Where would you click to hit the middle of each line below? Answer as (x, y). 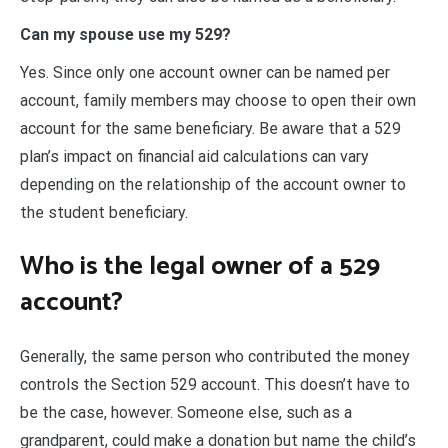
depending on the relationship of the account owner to (213, 185)
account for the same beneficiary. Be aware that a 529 (210, 129)
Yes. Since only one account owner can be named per (205, 73)
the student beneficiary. (104, 213)
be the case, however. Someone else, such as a (186, 412)
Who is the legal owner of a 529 (200, 266)
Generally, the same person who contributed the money (215, 356)
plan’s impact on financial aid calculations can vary (194, 157)
